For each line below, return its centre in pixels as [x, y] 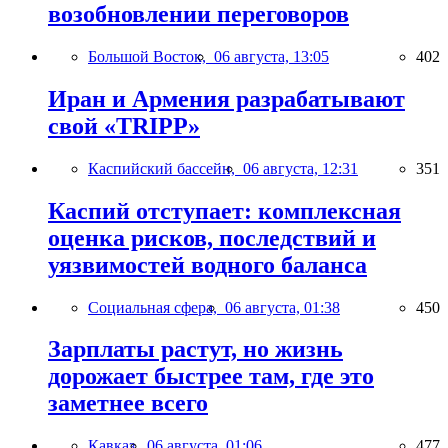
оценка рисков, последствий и [212, 237]
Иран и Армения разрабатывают [226, 98]
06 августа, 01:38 [282, 307]
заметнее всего [128, 403]
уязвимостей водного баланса [207, 264]
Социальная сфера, [156, 307]
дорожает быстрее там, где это [211, 376]
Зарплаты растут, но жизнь [195, 349]
